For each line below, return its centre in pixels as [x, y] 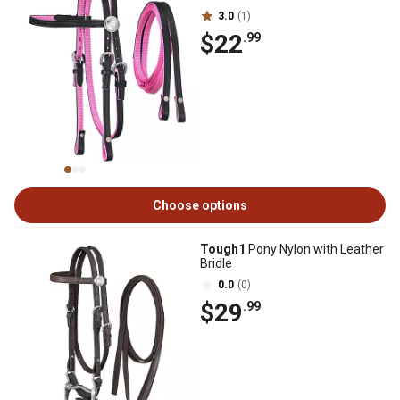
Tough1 [223, 249]
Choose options [200, 205]
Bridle [216, 263]
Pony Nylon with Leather [315, 249]
